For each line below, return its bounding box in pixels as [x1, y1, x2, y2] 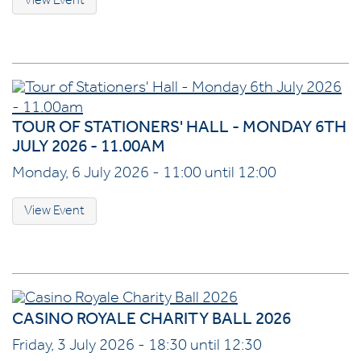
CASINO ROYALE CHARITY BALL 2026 [12, 313, 291, 330]
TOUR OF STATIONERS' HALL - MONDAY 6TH [12, 121, 346, 139]
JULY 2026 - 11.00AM [12, 140, 165, 158]
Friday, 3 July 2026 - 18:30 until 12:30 [12, 339, 262, 356]
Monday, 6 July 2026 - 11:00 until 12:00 [12, 167, 276, 184]
